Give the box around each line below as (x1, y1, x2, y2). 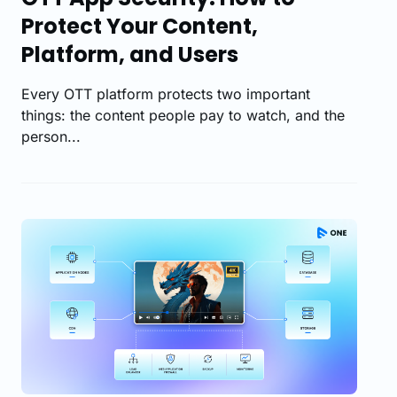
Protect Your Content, (21, 11, 258, 41)
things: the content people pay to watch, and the (21, 105, 345, 124)
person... (21, 127, 81, 145)
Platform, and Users (21, 39, 238, 69)
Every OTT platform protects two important (21, 84, 310, 103)
